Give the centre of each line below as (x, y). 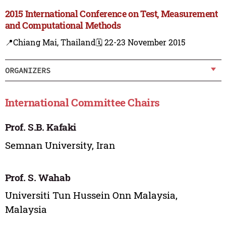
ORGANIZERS (27, 70)
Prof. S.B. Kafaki (41, 127)
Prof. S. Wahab (38, 177)
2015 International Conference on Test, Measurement (111, 14)
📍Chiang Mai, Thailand (50, 42)
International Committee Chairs (82, 102)
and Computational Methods (63, 25)
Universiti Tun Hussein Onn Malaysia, (91, 195)
